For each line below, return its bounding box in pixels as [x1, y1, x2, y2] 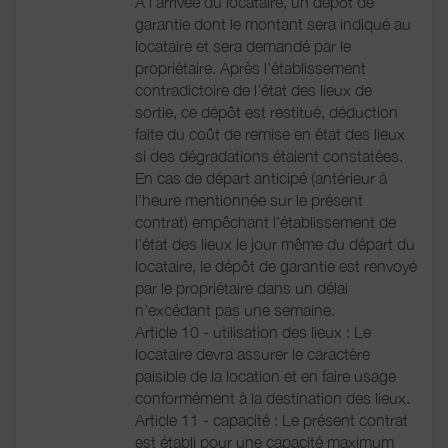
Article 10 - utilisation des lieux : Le [135, 322, 371, 341]
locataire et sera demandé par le [135, 36, 351, 55]
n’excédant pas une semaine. [135, 300, 335, 319]
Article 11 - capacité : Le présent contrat [135, 410, 408, 429]
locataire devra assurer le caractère [135, 344, 370, 363]
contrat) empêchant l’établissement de [135, 212, 396, 231]
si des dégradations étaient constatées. [135, 146, 403, 165]
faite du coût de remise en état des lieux [135, 124, 405, 143]
